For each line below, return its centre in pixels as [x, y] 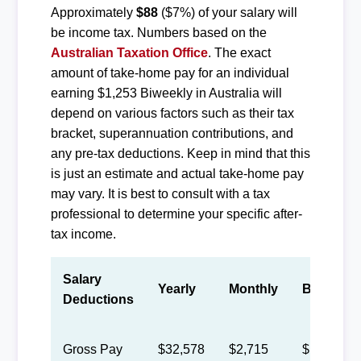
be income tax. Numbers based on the [158, 32]
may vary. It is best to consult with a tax [160, 193]
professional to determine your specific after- [176, 214]
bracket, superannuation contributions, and [172, 133]
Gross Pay [92, 349]
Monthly [253, 288]
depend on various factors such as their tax [172, 113]
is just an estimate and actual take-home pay [177, 173]
